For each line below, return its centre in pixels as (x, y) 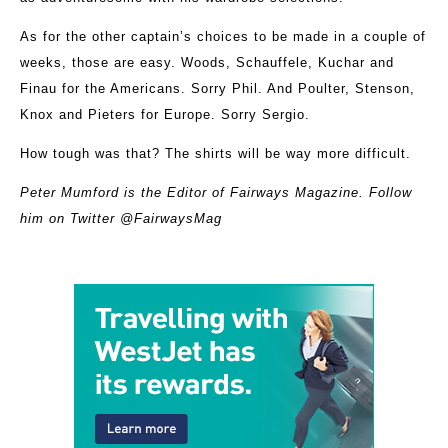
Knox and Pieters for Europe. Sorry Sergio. (165, 115)
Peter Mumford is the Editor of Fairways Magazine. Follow (216, 193)
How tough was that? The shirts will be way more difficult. (215, 154)
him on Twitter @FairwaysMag (121, 219)
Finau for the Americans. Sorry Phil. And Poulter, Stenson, (217, 89)
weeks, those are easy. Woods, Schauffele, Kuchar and (207, 63)
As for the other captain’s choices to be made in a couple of (223, 37)
